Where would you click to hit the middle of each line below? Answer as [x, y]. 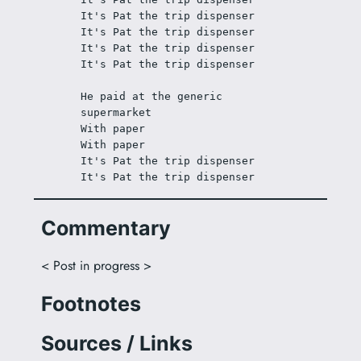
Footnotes [91, 303]
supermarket [116, 112]
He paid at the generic [152, 96]
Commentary [106, 228]
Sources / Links [116, 344]
